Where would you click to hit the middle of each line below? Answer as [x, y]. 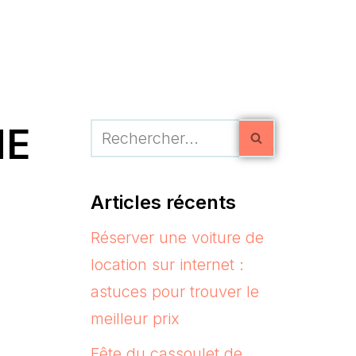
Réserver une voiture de [177, 237]
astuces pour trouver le [174, 291]
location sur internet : [167, 264]
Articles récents [163, 202]
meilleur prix [135, 318]
